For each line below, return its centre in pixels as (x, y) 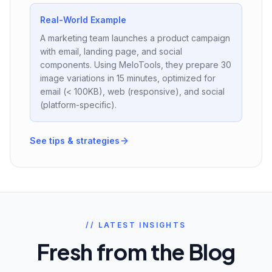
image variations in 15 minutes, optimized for (128, 78)
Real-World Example (83, 20)
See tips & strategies (75, 141)
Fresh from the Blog (136, 252)
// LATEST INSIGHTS (136, 225)
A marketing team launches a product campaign (135, 38)
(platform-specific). (78, 105)
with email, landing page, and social (111, 51)
